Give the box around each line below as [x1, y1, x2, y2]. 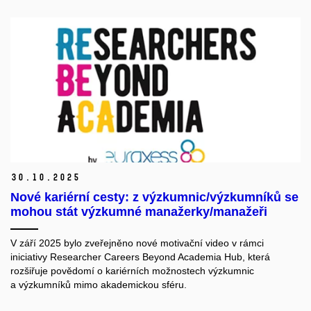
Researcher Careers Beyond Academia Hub [50, 251, 242, 263]
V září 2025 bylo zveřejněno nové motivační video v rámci [10, 237, 264, 249]
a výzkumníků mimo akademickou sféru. [10, 279, 187, 291]
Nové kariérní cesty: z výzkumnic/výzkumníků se [10, 190, 299, 205]
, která [242, 251, 270, 263]
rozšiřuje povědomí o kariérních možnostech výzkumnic [10, 265, 254, 277]
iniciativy [10, 251, 50, 263]
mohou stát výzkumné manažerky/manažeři [10, 205, 267, 219]
